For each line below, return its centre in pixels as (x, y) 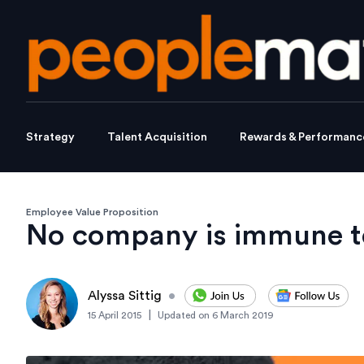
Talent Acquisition (157, 138)
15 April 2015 (115, 316)
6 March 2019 (243, 316)
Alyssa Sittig (125, 296)
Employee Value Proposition (92, 212)
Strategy (50, 138)
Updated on (184, 316)
